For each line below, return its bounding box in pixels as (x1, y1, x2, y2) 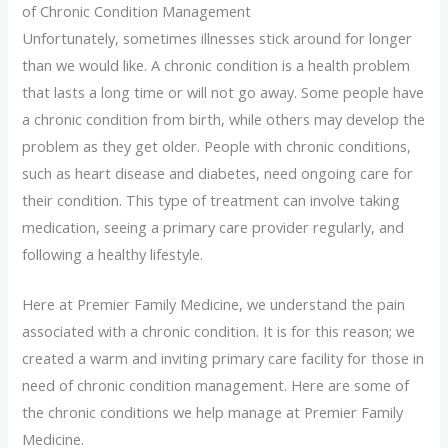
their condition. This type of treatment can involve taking (22, 190, 401, 211)
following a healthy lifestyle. (22, 244, 204, 265)
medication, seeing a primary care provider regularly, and (22, 217, 405, 238)
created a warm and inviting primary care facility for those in (22, 348, 425, 369)
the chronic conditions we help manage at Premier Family (22, 402, 404, 423)
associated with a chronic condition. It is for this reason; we (22, 321, 416, 342)
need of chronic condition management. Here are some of (22, 375, 410, 396)
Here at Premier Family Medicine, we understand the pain (22, 294, 406, 315)
